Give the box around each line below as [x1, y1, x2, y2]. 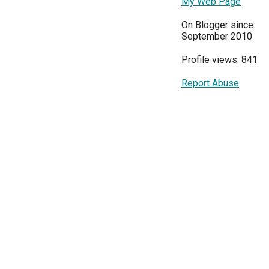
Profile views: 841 [181, 54, 258, 66]
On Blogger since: [181, 19, 255, 31]
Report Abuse [181, 77, 239, 89]
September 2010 [181, 31, 252, 43]
